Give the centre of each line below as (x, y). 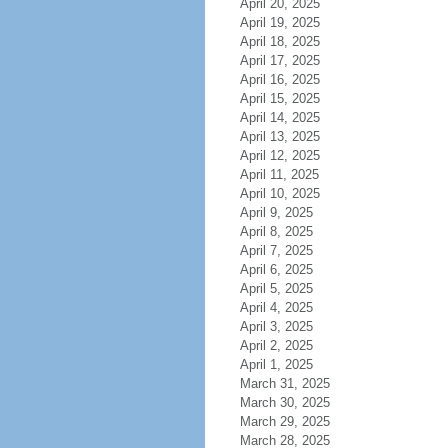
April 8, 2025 (276, 231)
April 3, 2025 (276, 326)
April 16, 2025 (279, 79)
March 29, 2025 (284, 421)
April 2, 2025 (276, 345)
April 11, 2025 (279, 174)
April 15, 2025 (279, 98)
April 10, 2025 (279, 193)
